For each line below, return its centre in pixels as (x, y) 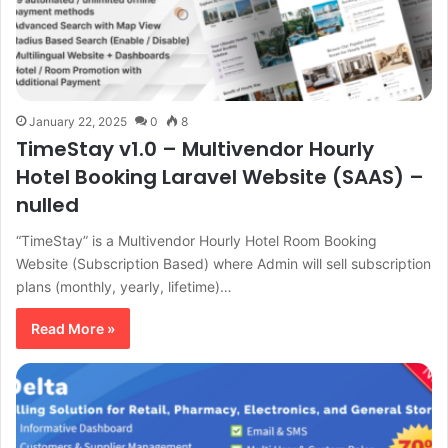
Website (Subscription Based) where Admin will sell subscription (223, 263)
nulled (47, 204)
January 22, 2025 (78, 121)
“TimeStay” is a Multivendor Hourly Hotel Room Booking (196, 240)
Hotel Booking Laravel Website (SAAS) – (220, 176)
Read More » (73, 328)
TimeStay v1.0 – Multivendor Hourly (195, 148)
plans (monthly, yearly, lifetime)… (124, 286)
